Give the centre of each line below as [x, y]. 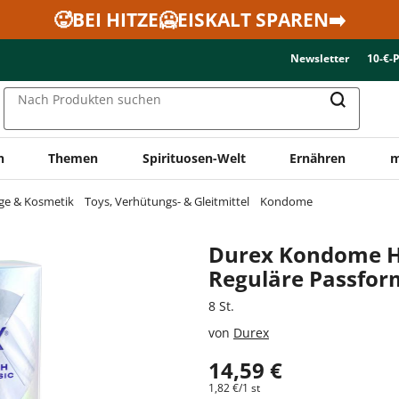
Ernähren [318, 158]
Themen [73, 158]
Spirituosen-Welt [194, 158]
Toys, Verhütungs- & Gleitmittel [167, 201]
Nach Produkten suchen [90, 100]
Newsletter [320, 58]
